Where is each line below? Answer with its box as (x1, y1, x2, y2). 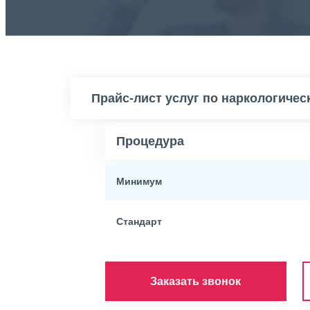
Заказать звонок (150, 275, 241, 287)
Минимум (116, 176, 162, 187)
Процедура (116, 134, 184, 148)
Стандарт (116, 216, 162, 227)
